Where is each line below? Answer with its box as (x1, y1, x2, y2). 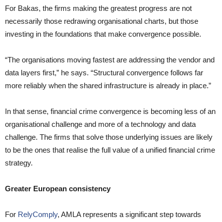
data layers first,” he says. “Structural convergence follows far (5, 68, 203, 77)
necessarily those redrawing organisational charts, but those (5, 17, 198, 26)
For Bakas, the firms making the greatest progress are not (5, 4, 192, 13)
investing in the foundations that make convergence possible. (5, 30, 201, 39)
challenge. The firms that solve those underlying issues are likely (5, 133, 213, 142)
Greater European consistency (5, 184, 111, 193)
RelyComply (18, 210, 57, 219)
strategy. (5, 159, 33, 167)
